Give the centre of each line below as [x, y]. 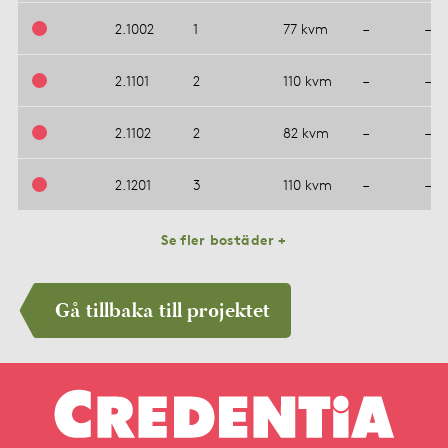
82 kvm [305, 132]
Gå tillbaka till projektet [162, 311]
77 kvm [305, 28]
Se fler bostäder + [224, 239]
